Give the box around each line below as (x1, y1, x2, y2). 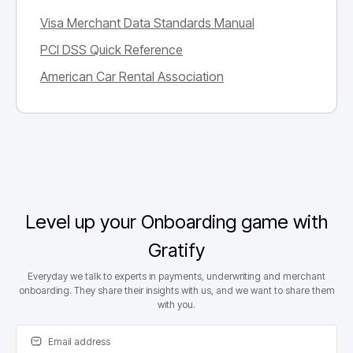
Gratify (148, 238, 205, 262)
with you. (158, 298, 195, 310)
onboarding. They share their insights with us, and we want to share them (18, 284, 335, 296)
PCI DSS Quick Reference (40, 41, 183, 58)
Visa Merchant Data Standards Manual (40, 14, 255, 31)
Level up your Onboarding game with (25, 210, 328, 233)
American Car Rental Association (40, 68, 224, 84)
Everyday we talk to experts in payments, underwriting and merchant (28, 269, 325, 282)
